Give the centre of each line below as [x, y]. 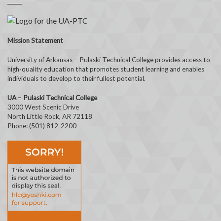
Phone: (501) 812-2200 [42, 126]
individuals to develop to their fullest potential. [76, 78]
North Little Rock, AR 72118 [50, 116]
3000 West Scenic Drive [43, 107]
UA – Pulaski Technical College [52, 97]
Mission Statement [35, 40]
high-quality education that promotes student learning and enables [106, 69]
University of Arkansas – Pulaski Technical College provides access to [109, 59]
